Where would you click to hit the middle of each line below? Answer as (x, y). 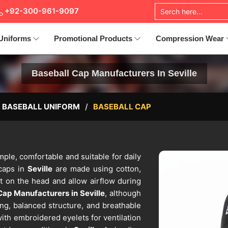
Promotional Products (93, 38)
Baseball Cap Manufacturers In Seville (114, 74)
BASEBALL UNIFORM (41, 107)
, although (123, 193)
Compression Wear (190, 38)
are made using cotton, (97, 169)
